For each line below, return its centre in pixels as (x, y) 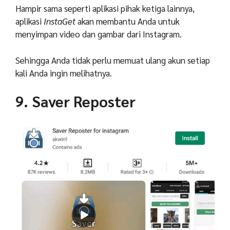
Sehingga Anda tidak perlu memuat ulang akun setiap (113, 60)
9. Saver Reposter (75, 101)
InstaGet (60, 21)
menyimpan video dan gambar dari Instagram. (99, 34)
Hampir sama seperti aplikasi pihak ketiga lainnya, (105, 8)
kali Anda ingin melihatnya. (64, 73)
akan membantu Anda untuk (128, 21)
